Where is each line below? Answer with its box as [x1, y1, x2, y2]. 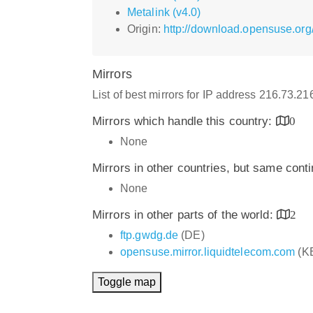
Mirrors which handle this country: [92, 114, 276, 128]
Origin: [127, 22, 163, 35]
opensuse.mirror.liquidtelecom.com [120, 245, 296, 258]
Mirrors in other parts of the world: [92, 208, 277, 221]
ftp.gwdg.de [120, 228, 179, 241]
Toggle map [98, 275, 156, 288]
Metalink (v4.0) [127, 6, 201, 18]
